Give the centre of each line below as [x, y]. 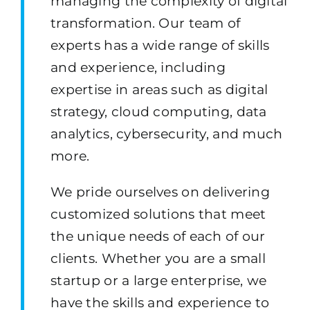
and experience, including [138, 67]
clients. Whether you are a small [158, 258]
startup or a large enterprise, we [158, 280]
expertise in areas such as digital [159, 89]
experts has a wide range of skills [160, 45]
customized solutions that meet [158, 214]
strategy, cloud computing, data [158, 111]
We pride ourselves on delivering [160, 192]
